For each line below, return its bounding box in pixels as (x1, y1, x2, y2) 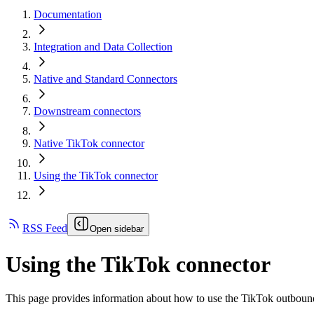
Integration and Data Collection (34, 41, 172, 53)
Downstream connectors (34, 105, 141, 118)
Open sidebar (90, 224, 144, 235)
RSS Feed (22, 222, 67, 235)
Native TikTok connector (34, 137, 144, 150)
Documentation (34, 8, 102, 21)
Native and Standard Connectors (34, 73, 177, 86)
